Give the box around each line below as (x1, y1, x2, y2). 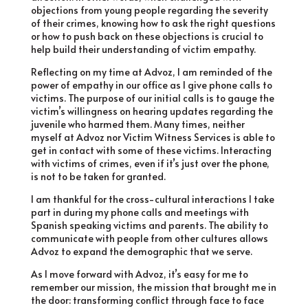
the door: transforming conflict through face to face (30, 294, 264, 307)
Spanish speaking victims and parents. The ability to (30, 219, 268, 232)
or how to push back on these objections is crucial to (30, 30, 263, 43)
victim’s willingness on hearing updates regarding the (30, 104, 273, 118)
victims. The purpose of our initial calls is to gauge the (30, 91, 274, 104)
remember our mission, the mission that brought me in (30, 280, 276, 294)
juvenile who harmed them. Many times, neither (30, 118, 245, 131)
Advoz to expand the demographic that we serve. (30, 245, 252, 258)
